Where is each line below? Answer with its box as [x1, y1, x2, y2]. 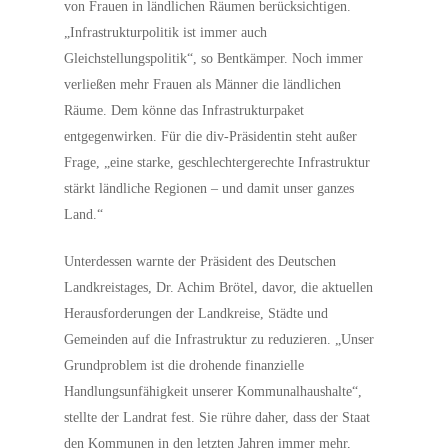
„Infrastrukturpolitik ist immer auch [64, 25, 268, 40]
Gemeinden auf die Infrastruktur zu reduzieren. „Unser [64, 332, 375, 347]
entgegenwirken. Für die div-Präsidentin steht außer [64, 129, 358, 144]
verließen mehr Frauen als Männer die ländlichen [64, 77, 342, 92]
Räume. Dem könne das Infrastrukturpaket [64, 103, 305, 118]
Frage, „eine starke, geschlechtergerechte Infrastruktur [64, 155, 371, 170]
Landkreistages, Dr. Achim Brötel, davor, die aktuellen [64, 280, 374, 295]
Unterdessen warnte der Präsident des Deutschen [64, 254, 337, 269]
